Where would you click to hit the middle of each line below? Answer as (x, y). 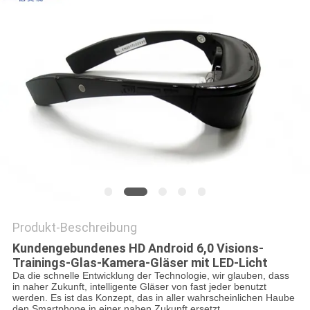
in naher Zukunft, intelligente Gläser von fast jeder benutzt (139, 287)
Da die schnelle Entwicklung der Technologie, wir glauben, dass (151, 276)
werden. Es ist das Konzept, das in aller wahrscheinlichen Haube (153, 298)
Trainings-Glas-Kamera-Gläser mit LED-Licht (140, 263)
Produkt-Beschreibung (74, 228)
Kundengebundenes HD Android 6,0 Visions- (138, 248)
